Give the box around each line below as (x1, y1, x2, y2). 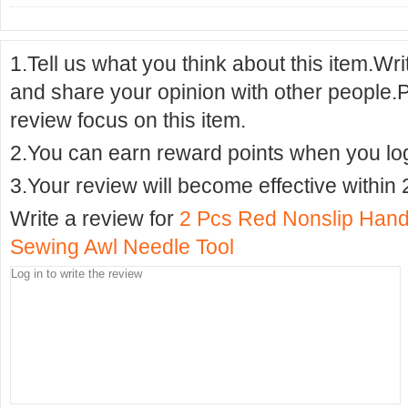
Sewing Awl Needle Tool (10, 235, 234, 259)
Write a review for (10, 207, 179, 230)
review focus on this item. (10, 108, 246, 132)
